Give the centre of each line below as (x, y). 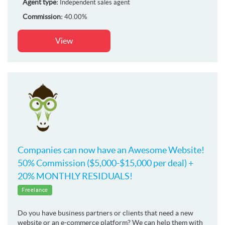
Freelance (35, 190)
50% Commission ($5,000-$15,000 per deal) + (105, 163)
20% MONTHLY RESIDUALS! (75, 176)
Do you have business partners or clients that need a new (105, 213)
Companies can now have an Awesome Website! (111, 150)
